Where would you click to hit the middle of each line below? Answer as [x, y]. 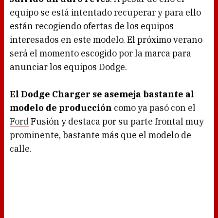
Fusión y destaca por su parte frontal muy [116, 122]
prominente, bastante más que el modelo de [100, 135]
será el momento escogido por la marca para [100, 54]
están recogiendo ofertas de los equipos [92, 26]
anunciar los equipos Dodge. [68, 67]
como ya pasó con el [154, 108]
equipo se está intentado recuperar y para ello [105, 13]
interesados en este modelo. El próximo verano [106, 40]
